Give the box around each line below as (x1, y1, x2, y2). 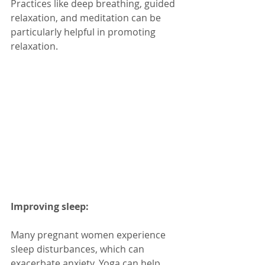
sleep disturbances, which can (11, 243, 147, 256)
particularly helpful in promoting (11, 25, 158, 38)
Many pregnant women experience (11, 228, 168, 242)
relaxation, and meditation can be (11, 11, 163, 24)
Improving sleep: (11, 200, 89, 214)
